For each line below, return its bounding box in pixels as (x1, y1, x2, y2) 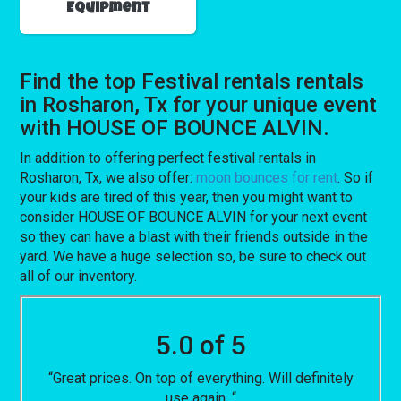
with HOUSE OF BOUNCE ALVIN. (20, 115, 330, 141)
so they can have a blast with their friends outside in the (20, 227, 369, 245)
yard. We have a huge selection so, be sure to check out (20, 247, 367, 265)
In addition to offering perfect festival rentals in (20, 149, 317, 166)
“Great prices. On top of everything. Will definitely (47, 369, 354, 387)
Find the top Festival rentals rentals (20, 68, 364, 94)
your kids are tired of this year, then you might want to (20, 188, 354, 206)
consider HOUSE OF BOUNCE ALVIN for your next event (20, 208, 368, 226)
